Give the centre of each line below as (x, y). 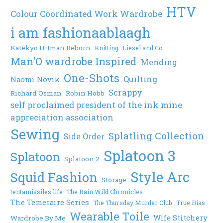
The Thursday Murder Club (133, 202)
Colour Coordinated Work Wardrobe (87, 13)
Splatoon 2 (82, 159)
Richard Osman (36, 93)
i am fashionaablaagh (81, 32)
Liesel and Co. (144, 48)
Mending (159, 62)
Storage (114, 179)
